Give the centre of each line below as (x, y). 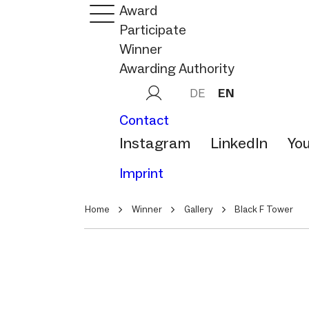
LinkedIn (239, 143)
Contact (144, 120)
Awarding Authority (177, 68)
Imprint (141, 173)
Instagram (155, 143)
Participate (153, 30)
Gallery (199, 209)
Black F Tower (264, 209)
